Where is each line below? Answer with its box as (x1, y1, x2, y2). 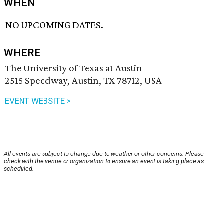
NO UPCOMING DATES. (5, 19, 104, 31)
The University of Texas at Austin (5, 62, 142, 74)
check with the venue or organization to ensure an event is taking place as (4, 157, 204, 165)
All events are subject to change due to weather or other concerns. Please (4, 150, 204, 158)
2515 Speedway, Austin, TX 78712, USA (5, 74, 162, 87)
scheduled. (4, 165, 34, 173)
